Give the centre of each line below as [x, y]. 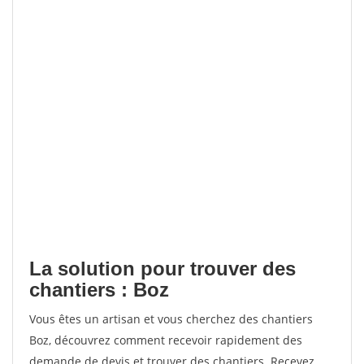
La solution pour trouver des [162, 269]
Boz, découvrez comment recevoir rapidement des [166, 340]
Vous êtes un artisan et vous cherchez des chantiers [171, 319]
